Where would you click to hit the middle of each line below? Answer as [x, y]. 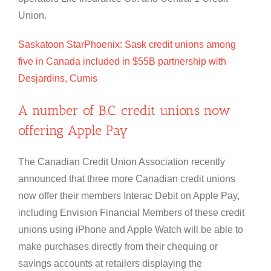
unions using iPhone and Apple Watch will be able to [131, 230]
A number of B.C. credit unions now [124, 111]
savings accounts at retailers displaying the [110, 264]
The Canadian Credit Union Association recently [122, 162]
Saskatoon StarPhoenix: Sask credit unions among [127, 45]
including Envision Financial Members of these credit [131, 213]
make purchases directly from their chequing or [118, 247]
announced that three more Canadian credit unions [127, 179]
